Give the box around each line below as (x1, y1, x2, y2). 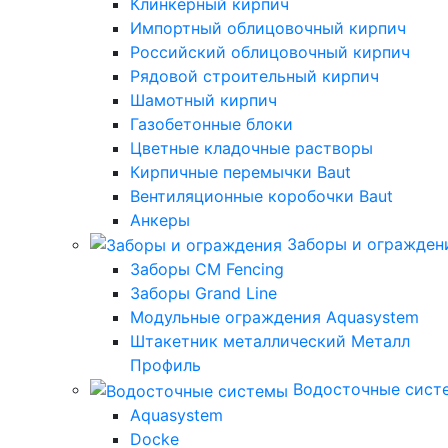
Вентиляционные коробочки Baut (130, 185, 393, 206)
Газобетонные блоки (130, 113, 293, 134)
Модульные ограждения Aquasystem (130, 307, 419, 328)
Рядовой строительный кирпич (130, 65, 379, 86)
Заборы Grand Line (130, 283, 277, 304)
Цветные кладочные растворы (130, 137, 373, 158)
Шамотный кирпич (130, 89, 277, 110)
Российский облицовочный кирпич (130, 41, 410, 62)
